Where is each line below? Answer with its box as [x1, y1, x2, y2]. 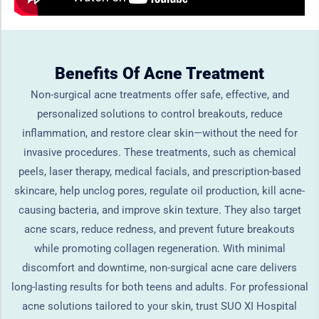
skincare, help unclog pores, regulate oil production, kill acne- [14, 184, 305, 197]
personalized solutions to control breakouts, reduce [36, 107, 283, 120]
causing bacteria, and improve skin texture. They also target [18, 203, 301, 216]
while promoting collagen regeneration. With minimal [33, 241, 286, 255]
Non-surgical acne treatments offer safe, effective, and [30, 88, 289, 101]
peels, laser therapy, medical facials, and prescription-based [19, 164, 300, 178]
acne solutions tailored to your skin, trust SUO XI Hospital [22, 299, 297, 313]
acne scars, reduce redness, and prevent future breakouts [24, 222, 295, 236]
